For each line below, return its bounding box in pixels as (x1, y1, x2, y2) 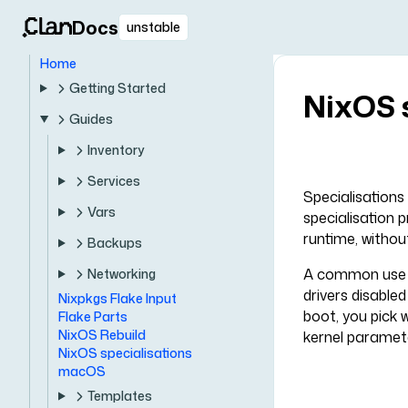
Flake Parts (58, 308, 127, 325)
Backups (87, 234, 142, 251)
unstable (127, 18, 181, 36)
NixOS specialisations (58, 344, 192, 362)
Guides (68, 110, 113, 127)
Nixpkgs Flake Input (58, 290, 177, 307)
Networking (87, 265, 156, 282)
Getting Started (68, 79, 166, 97)
